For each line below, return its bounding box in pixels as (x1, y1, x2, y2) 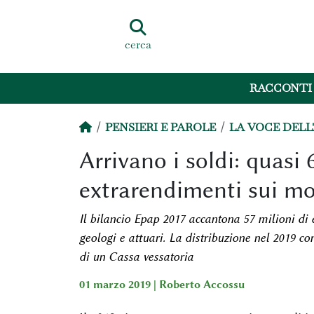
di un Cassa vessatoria (78, 250, 193, 264)
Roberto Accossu (158, 278, 245, 291)
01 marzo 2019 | (78, 278, 159, 291)
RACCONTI (250, 81, 313, 96)
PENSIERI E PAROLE (104, 120, 216, 135)
